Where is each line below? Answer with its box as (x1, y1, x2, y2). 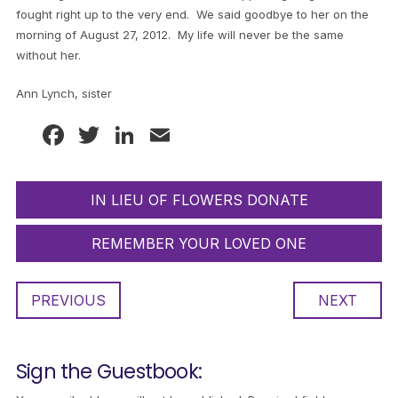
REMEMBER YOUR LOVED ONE (92, 235, 306, 253)
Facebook (67, 117, 200, 153)
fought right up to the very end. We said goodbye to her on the (15, 7, 369, 22)
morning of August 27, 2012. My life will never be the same (15, 28, 344, 43)
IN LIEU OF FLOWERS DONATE (90, 191, 308, 210)
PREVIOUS (30, 291, 106, 310)
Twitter (102, 117, 198, 153)
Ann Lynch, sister (15, 85, 112, 100)
